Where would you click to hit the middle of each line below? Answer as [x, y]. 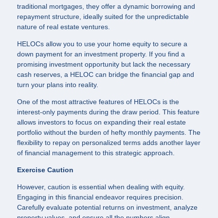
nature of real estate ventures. [64, 27]
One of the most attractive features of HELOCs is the [98, 102]
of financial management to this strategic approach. [96, 153]
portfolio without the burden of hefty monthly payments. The [109, 133]
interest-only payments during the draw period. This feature [108, 112]
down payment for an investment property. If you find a [101, 54]
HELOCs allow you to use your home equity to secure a [102, 44]
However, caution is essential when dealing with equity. [101, 187]
